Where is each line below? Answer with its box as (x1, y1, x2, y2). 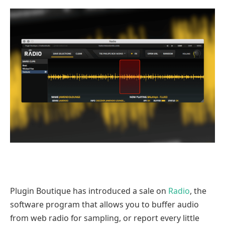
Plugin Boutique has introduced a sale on (10, 185, 168, 197)
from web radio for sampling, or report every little (10, 212, 199, 224)
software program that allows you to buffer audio (10, 199, 199, 210)
